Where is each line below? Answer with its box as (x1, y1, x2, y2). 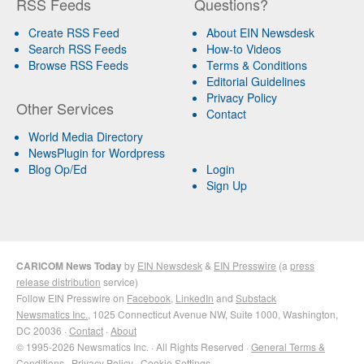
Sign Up (206, 176, 247, 193)
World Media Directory (28, 128, 143, 145)
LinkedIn (175, 290, 214, 305)
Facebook (127, 290, 171, 305)
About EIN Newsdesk (206, 24, 314, 41)
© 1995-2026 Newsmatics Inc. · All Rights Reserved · (16, 339, 251, 353)
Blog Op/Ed (28, 160, 87, 177)
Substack (236, 290, 276, 305)
